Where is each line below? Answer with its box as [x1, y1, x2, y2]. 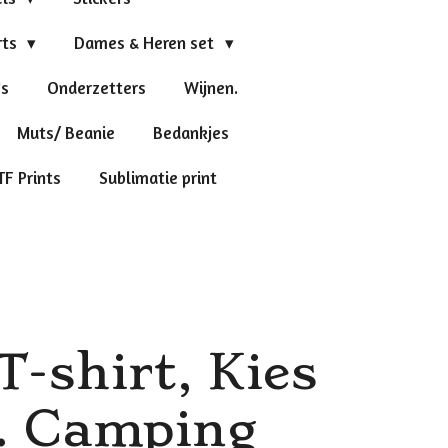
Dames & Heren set [74, 31, 219, 53]
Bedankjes [152, 121, 229, 143]
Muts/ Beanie [16, 121, 115, 143]
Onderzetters [46, 76, 146, 98]
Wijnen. [183, 76, 238, 98]
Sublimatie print [99, 166, 218, 188]
